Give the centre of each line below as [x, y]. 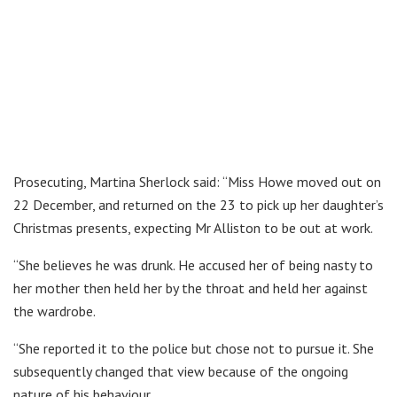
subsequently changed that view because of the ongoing [181, 372]
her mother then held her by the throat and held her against [191, 288]
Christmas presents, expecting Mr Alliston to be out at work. [193, 228]
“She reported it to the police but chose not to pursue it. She [194, 349]
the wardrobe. [54, 311]
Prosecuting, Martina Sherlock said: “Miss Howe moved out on [197, 182]
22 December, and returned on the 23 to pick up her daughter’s [198, 205]
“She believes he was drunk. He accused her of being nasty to [193, 265]
